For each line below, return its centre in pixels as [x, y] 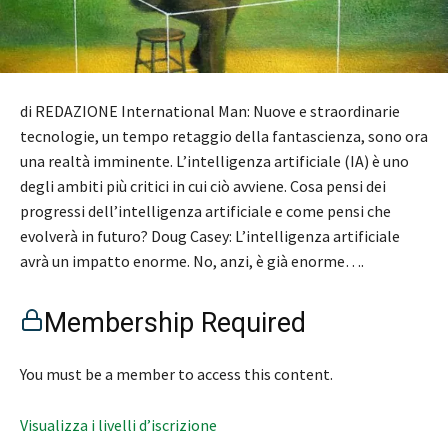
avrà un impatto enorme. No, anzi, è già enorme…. [192, 260]
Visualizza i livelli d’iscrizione [118, 424]
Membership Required [175, 322]
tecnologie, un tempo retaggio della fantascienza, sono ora [224, 135]
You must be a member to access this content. [176, 373]
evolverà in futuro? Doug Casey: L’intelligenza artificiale [210, 235]
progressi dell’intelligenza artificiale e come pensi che [205, 210]
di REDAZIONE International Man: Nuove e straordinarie [210, 110]
